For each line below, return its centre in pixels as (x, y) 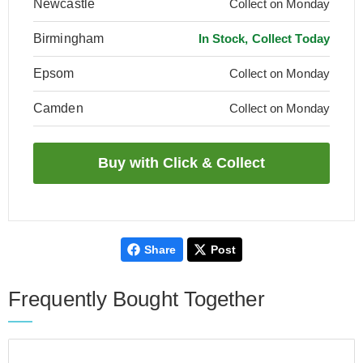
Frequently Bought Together (137, 299)
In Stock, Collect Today (264, 38)
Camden (58, 108)
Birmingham (68, 38)
